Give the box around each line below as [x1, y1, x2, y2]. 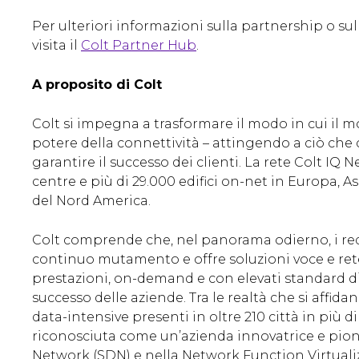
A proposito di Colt [32, 77, 162, 93]
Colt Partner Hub [81, 38, 196, 54]
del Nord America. [32, 193, 151, 209]
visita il [32, 38, 81, 54]
